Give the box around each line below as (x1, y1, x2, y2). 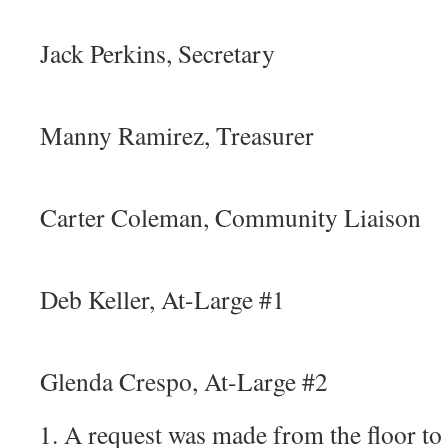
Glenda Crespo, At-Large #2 (40, 364, 328, 398)
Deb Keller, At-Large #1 (40, 282, 285, 316)
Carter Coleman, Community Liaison (40, 200, 421, 234)
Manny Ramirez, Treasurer (40, 118, 314, 152)
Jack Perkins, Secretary (40, 36, 275, 70)
